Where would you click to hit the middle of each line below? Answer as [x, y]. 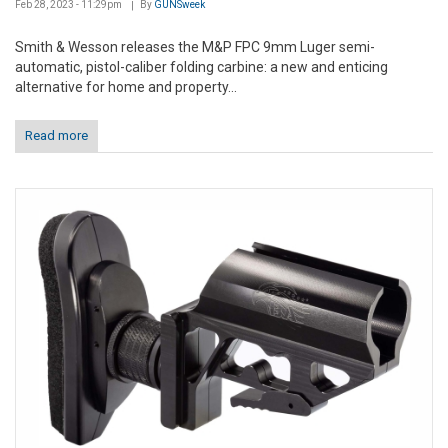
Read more [56, 136]
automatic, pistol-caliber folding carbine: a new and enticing [201, 67]
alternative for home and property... [126, 87]
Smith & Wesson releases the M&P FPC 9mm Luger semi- [195, 47]
